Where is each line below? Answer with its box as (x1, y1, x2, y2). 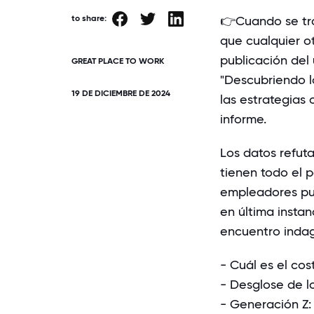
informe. (219, 111, 270, 126)
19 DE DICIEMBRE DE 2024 (71, 88, 170, 98)
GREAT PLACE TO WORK (71, 55, 164, 66)
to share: (71, 13, 107, 23)
